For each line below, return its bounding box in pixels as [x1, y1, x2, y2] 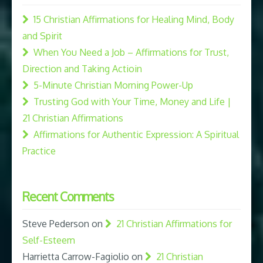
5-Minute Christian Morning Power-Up [33, 79, 193, 91]
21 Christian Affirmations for [116, 217, 232, 230]
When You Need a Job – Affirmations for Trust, [33, 46, 229, 58]
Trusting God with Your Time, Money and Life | [33, 95, 231, 107]
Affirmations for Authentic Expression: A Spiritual [33, 128, 239, 140]
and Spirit [22, 29, 62, 42]
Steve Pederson [22, 217, 89, 230]
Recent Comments [22, 188, 114, 204]
